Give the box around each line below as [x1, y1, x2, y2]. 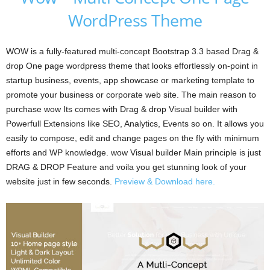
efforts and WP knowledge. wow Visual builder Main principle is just [6, 147, 261, 157]
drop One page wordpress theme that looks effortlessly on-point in [6, 60, 258, 71]
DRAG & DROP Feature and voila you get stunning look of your [6, 162, 246, 172]
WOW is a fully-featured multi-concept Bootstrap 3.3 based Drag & [6, 46, 259, 56]
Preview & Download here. [115, 176, 215, 186]
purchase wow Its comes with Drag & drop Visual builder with [6, 104, 237, 114]
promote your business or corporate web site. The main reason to [6, 89, 256, 99]
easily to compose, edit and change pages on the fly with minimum [6, 133, 259, 143]
